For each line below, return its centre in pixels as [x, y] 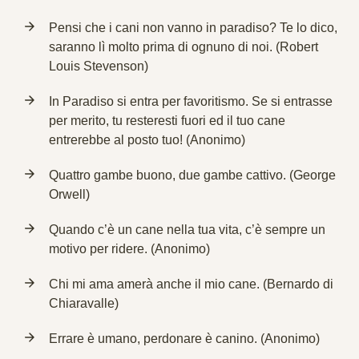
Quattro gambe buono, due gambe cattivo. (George [192, 175]
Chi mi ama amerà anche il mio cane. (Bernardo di [191, 284]
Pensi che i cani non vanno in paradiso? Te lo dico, [193, 28]
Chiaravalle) [84, 303]
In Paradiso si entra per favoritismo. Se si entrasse [191, 101]
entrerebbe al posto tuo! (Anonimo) [147, 140]
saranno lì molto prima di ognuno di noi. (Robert [184, 47]
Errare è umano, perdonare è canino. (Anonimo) [184, 339]
